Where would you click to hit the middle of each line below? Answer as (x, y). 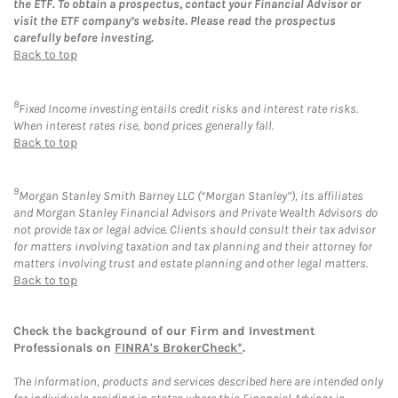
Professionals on (64, 348)
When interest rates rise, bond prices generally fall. (143, 125)
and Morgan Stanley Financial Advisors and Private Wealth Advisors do (195, 213)
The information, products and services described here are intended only (198, 382)
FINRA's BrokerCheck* (179, 348)
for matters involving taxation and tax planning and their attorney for (193, 247)
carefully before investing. (84, 38)
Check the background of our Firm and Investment (164, 331)
